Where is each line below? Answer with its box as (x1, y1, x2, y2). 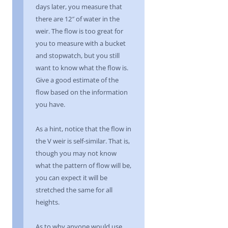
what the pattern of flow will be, (36, 161, 131, 170)
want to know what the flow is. (36, 63, 128, 72)
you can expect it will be (36, 173, 107, 182)
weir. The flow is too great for (36, 26, 123, 36)
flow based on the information (36, 88, 128, 97)
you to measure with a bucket (36, 39, 126, 48)
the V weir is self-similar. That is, (36, 136, 130, 146)
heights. (36, 197, 60, 207)
